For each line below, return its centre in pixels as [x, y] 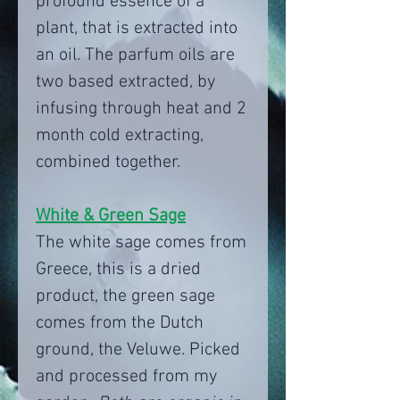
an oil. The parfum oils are [135, 56]
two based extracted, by [125, 83]
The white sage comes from [141, 243]
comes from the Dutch [120, 324]
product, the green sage [125, 297]
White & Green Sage [111, 217]
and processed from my [126, 377]
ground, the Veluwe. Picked [138, 350]
